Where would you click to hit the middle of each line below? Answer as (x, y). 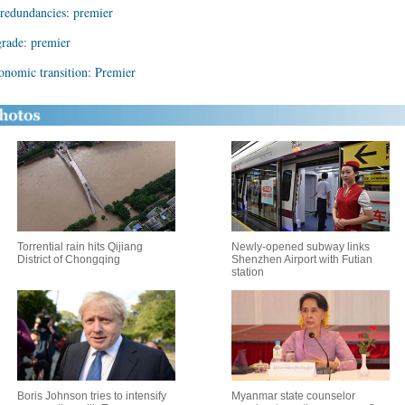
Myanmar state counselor (293, 396)
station (248, 272)
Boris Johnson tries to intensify (91, 396)
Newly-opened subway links (301, 247)
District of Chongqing (68, 259)
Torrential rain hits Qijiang (80, 247)
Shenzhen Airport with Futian (302, 259)
